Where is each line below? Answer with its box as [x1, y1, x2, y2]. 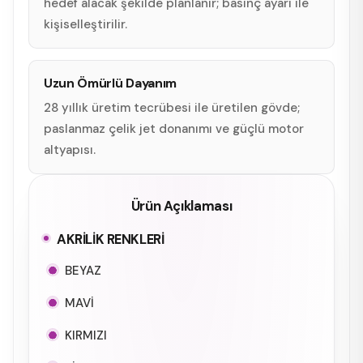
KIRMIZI [65, 327, 107, 344]
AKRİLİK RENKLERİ [57, 230, 164, 248]
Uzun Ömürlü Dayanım [44, 74, 177, 92]
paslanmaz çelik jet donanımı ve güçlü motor [44, 120, 304, 137]
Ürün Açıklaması [130, 196, 233, 215]
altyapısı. [44, 141, 96, 158]
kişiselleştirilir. [44, 15, 127, 32]
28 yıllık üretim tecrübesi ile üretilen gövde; [44, 99, 300, 116]
